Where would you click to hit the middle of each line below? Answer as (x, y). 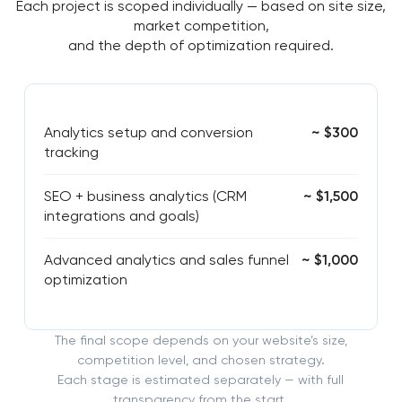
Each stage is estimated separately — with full (201, 380)
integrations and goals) (121, 216)
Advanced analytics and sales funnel (166, 260)
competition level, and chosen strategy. (201, 360)
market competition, (201, 26)
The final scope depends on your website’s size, (201, 341)
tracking (71, 153)
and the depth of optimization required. (201, 46)
